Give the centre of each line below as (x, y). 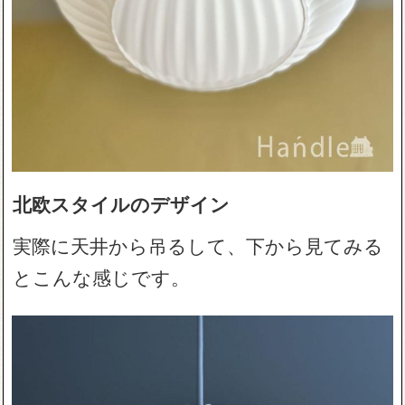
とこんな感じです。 (102, 276)
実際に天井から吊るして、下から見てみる (198, 245)
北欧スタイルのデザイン (122, 203)
